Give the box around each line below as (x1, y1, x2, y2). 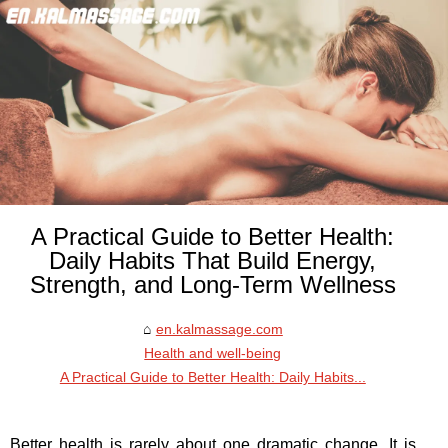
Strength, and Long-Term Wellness (29, 271, 396, 299)
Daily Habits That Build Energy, (49, 247, 377, 275)
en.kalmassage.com (155, 321, 283, 338)
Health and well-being (144, 345, 282, 362)
